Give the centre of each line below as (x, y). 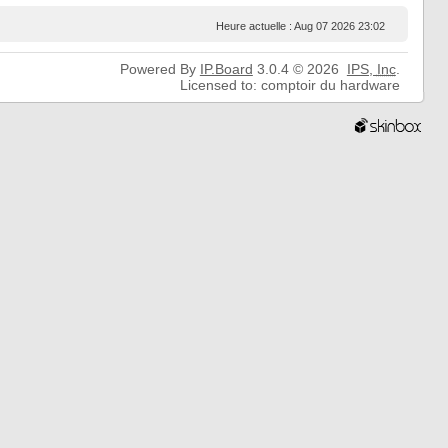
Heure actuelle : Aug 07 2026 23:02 (300, 26)
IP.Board (226, 69)
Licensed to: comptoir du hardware (289, 85)
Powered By (159, 69)
